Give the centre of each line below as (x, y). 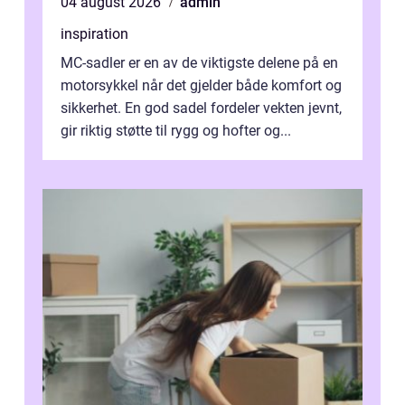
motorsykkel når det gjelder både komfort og (201, 86)
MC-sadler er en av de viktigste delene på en (199, 63)
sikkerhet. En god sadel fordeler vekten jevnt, (201, 108)
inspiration (94, 34)
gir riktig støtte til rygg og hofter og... (176, 131)
